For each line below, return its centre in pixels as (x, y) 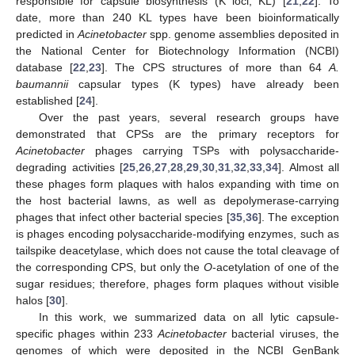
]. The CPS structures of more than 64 (216, 67)
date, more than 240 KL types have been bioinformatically (177, 17)
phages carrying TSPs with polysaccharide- (212, 150)
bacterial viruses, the (283, 333)
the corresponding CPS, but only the (110, 267)
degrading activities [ (69, 167)
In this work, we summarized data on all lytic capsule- (189, 317)
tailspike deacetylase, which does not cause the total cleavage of (177, 250)
